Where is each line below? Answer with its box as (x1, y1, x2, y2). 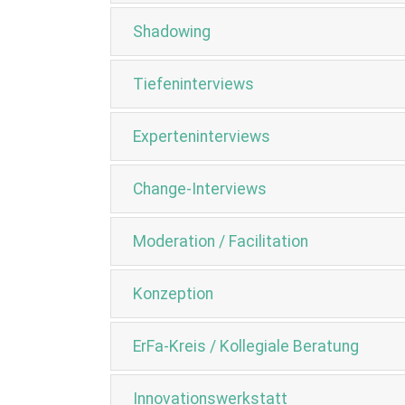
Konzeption (133, 285, 213, 303)
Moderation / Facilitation (133, 232, 308, 250)
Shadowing (133, 23, 211, 41)
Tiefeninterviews (133, 75, 254, 93)
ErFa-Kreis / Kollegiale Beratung (133, 337, 359, 355)
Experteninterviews (133, 127, 270, 146)
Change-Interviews (133, 180, 267, 198)
